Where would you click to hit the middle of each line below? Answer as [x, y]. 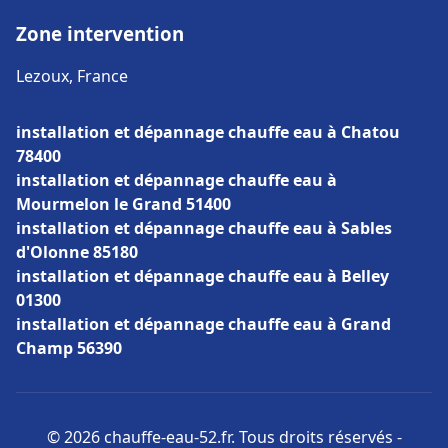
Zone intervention [100, 33]
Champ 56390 [69, 348]
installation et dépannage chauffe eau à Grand [203, 324]
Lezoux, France [72, 76]
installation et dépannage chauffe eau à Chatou [208, 132]
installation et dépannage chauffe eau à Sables [204, 228]
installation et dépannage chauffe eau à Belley [202, 276]
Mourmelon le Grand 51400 [123, 204]
